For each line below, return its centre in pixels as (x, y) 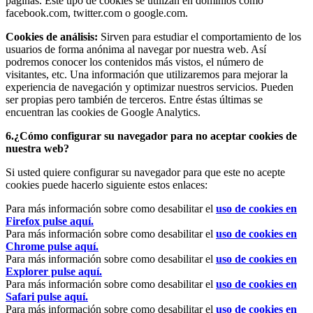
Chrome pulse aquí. (52, 246)
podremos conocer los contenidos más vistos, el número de (134, 61)
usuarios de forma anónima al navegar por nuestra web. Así (136, 49)
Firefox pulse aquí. (50, 221)
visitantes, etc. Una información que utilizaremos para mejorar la (147, 74)
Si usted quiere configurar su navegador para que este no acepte (145, 172)
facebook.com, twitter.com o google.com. (97, 13)
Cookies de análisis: (52, 36)
